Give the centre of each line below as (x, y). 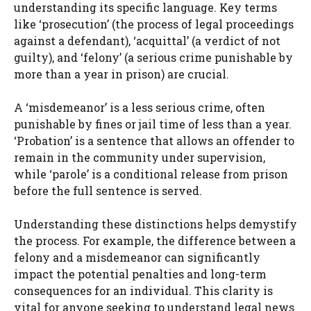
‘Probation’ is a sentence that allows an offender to (154, 141)
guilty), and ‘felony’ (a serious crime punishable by (153, 58)
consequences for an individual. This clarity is (143, 291)
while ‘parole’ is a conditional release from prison (151, 174)
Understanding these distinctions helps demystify (155, 224)
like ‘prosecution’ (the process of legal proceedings (154, 24)
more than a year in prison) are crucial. (121, 74)
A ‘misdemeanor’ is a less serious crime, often (140, 108)
